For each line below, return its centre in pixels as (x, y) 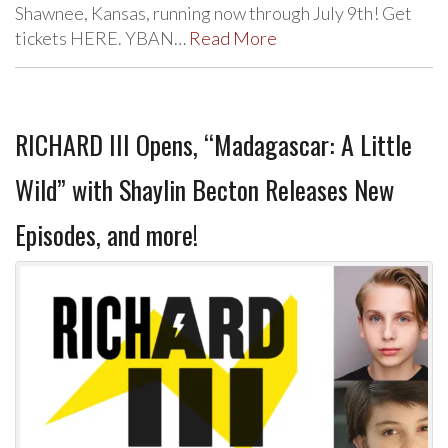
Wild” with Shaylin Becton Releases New (204, 189)
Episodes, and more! (106, 234)
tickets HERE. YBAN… (102, 37)
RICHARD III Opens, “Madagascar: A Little (213, 144)
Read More (233, 37)
